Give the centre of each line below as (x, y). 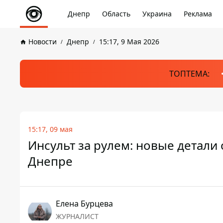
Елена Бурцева (84, 204)
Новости (43, 42)
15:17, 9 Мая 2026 (129, 42)
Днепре (50, 161)
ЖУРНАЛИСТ (77, 216)
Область (116, 14)
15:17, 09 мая (50, 129)
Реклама (198, 14)
